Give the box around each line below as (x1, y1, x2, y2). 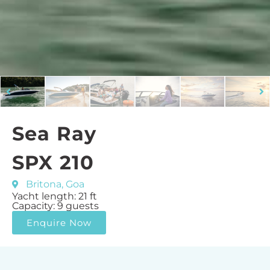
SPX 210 (12, 150, 95, 174)
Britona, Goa (25, 178, 84, 190)
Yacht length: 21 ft (12, 190, 97, 202)
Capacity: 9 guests (12, 199, 99, 212)
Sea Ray (12, 121, 97, 145)
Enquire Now (27, 216, 92, 228)
